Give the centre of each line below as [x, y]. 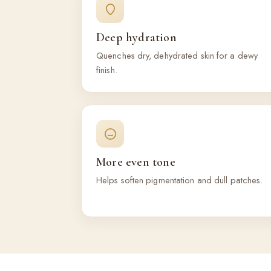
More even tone [136, 162]
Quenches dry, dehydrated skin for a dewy [177, 55]
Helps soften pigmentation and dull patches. [180, 180]
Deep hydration [136, 38]
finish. [107, 70]
